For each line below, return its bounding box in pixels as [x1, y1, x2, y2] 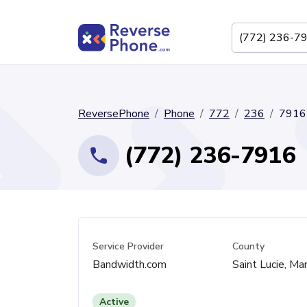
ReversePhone [78, 106, 149, 121]
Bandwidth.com [93, 257, 167, 272]
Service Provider [93, 240, 164, 253]
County [232, 240, 265, 253]
